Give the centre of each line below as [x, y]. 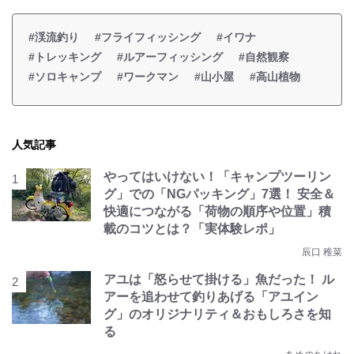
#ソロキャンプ [65, 77]
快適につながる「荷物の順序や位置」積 [217, 211]
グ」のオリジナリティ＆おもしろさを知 [217, 314]
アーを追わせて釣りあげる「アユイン [211, 297]
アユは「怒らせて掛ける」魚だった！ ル [219, 279]
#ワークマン [148, 77]
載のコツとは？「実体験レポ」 [192, 229]
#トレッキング [65, 57]
